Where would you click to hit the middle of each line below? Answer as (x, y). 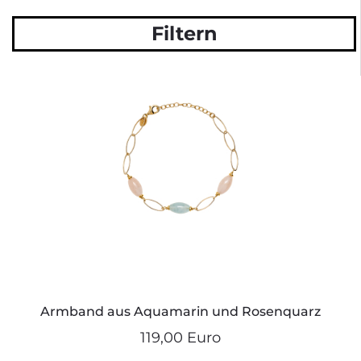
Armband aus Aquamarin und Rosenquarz (180, 311)
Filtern (184, 33)
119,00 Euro (180, 337)
